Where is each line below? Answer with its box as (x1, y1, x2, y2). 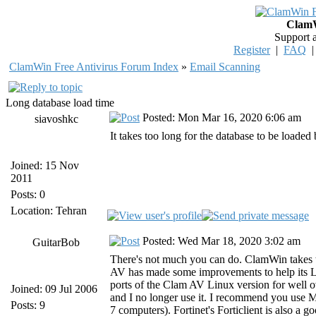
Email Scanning (190, 61, 260, 73)
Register (233, 44, 270, 56)
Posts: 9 (11, 299, 45, 311)
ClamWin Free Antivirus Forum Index (9, 61, 178, 73)
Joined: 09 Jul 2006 (11, 283, 97, 295)
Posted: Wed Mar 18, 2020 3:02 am (140, 235, 300, 247)
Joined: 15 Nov (11, 159, 79, 171)
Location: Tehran (11, 205, 87, 217)
